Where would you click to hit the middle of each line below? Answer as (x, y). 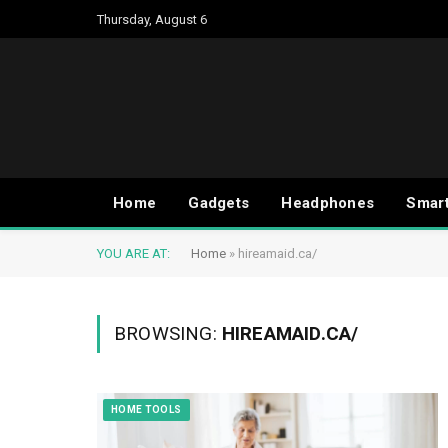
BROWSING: (168, 333)
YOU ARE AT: (133, 253)
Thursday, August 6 (152, 19)
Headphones (328, 203)
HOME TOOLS (146, 409)
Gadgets (219, 203)
